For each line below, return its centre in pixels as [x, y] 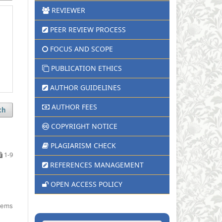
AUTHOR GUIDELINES [85, 87]
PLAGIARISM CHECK [83, 145]
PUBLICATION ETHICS [86, 68]
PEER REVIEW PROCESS [88, 29]
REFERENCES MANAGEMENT [97, 165]
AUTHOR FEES [74, 107]
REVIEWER [68, 10]
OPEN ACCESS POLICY [86, 184]
